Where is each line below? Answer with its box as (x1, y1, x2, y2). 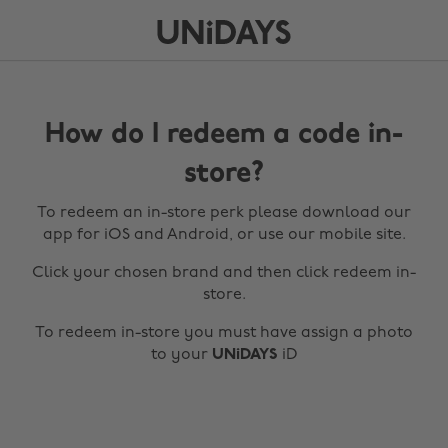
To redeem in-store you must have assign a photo (35, 325, 413, 341)
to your (150, 347, 212, 363)
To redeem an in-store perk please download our (37, 205, 411, 221)
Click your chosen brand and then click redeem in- (32, 265, 416, 281)
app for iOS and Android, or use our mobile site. (42, 227, 406, 243)
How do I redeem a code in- (45, 121, 403, 149)
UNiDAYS (211, 347, 278, 363)
